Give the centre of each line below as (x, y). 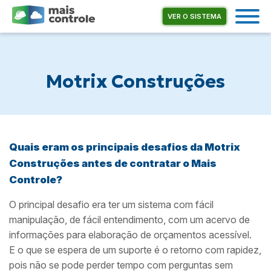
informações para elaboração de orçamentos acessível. (130, 235)
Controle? (36, 180)
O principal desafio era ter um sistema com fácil (111, 204)
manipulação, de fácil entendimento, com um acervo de (129, 220)
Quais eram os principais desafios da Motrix (125, 147)
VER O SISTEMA (194, 16)
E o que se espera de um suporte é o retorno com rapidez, (135, 250)
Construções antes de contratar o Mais (113, 163)
